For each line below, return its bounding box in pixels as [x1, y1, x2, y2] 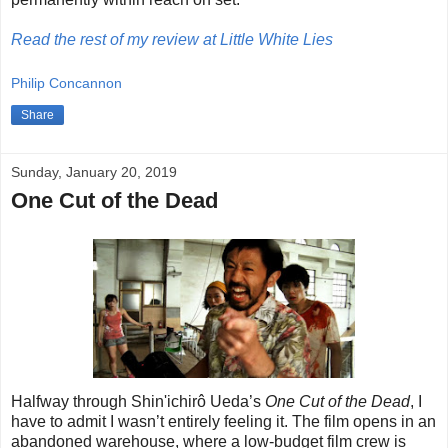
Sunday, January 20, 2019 [11, 164, 177, 180]
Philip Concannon [11, 75, 122, 91]
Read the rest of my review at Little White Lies [11, 31, 333, 49]
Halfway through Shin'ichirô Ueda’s [11, 392, 265, 410]
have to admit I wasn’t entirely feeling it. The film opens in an [11, 412, 436, 430]
